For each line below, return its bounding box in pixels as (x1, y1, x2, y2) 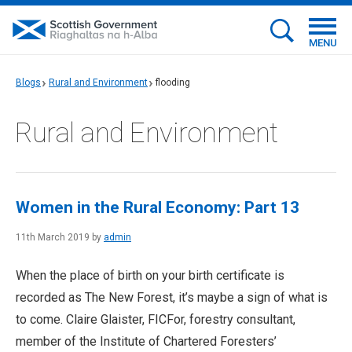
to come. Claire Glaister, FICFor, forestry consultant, (16, 312, 295, 327)
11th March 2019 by (16, 232, 104, 243)
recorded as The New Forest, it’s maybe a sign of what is (16, 290, 328, 305)
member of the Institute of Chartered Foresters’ (16, 334, 277, 349)
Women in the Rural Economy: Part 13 (16, 198, 299, 217)
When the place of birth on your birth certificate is (16, 268, 284, 283)
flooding (156, 77, 190, 88)
